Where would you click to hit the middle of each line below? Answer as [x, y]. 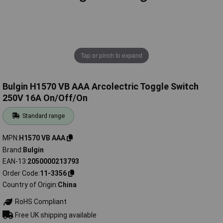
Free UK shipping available [55, 215]
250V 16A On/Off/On [45, 98]
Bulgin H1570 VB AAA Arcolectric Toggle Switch [101, 87]
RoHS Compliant [40, 202]
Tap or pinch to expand [111, 55]
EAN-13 [14, 162]
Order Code [20, 173]
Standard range [44, 116]
